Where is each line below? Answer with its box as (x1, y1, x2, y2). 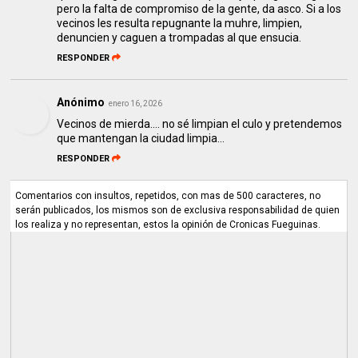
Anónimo (57, 96, 105, 109)
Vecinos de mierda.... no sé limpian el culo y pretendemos (57, 117, 343, 131)
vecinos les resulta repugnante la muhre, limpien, (57, 17, 303, 30)
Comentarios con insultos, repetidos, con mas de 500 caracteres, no (15, 190, 321, 202)
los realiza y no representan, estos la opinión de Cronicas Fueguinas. (15, 219, 321, 231)
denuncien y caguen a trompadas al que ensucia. (57, 31, 302, 45)
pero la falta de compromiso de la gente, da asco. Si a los (57, 2, 342, 16)
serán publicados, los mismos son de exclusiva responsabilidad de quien (15, 205, 340, 217)
